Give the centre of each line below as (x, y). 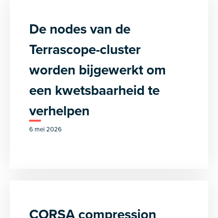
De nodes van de (80, 29)
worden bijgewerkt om (98, 70)
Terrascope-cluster (85, 49)
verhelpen (59, 110)
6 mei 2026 (45, 129)
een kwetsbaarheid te (94, 90)
